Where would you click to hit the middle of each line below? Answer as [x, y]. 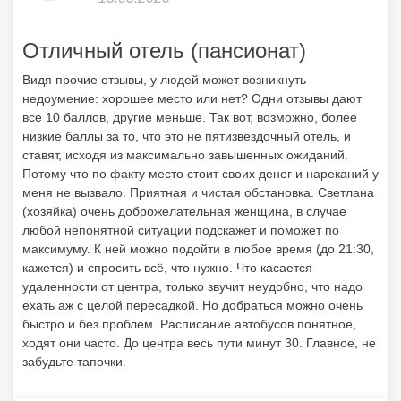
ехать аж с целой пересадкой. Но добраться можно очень [192, 305]
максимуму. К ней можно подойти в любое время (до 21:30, [198, 249]
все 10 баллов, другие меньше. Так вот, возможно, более [190, 117]
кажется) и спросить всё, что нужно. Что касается [167, 268]
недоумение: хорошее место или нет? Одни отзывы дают [192, 98]
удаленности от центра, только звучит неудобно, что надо [192, 286]
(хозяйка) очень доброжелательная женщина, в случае [184, 211]
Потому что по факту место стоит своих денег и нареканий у [200, 174]
